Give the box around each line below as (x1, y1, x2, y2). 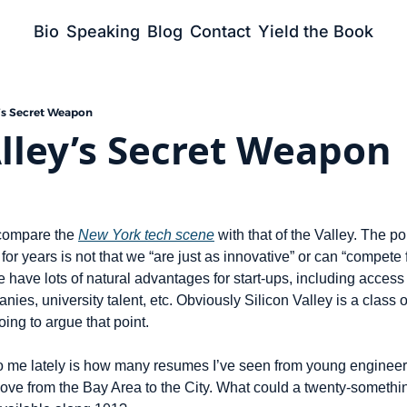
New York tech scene (78, 227, 214, 243)
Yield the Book (258, 22, 373, 41)
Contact (190, 22, 251, 41)
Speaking (66, 22, 140, 41)
